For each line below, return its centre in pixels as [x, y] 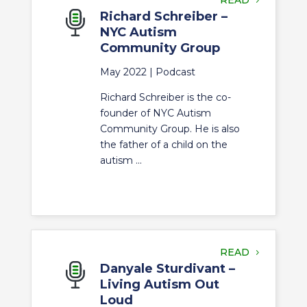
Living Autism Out [159, 284]
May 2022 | [127, 72]
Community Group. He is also [170, 129]
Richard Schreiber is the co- [165, 97]
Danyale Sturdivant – [167, 269]
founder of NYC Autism [155, 113]
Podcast [175, 72]
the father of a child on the [163, 145]
